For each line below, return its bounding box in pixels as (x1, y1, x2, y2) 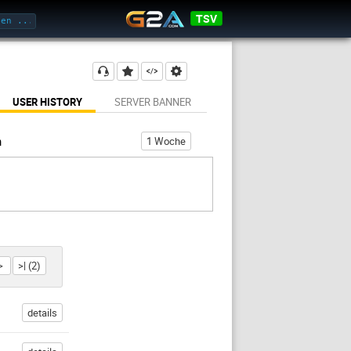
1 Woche (147, 134, 186, 148)
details (27, 306, 57, 320)
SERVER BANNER (114, 95, 191, 109)
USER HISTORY (13, 95, 82, 109)
